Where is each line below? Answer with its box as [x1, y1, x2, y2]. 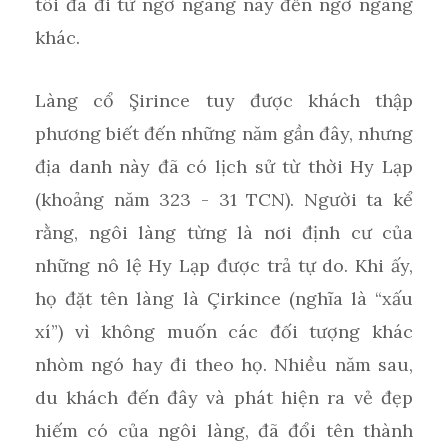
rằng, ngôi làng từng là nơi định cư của [35, 220, 413, 244]
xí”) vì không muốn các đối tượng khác [35, 319, 413, 343]
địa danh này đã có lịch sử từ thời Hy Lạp [35, 154, 413, 178]
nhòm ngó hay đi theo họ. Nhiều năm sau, [35, 352, 413, 376]
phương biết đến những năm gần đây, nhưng [35, 121, 413, 145]
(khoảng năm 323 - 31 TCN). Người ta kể [35, 187, 413, 211]
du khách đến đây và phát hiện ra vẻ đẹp [35, 385, 413, 409]
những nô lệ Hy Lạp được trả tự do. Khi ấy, [35, 253, 413, 277]
